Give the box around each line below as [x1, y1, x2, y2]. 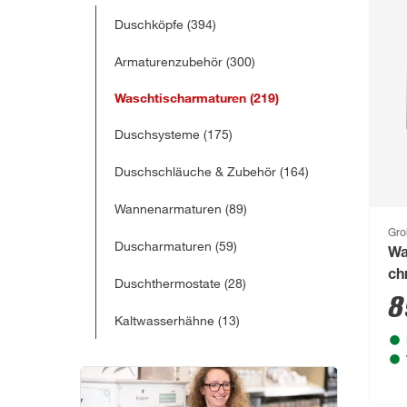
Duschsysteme [114, 126, 200, 143]
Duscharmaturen [114, 238, 212, 254]
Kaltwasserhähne [114, 313, 214, 329]
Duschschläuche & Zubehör [114, 164, 276, 180]
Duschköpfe [114, 16, 184, 33]
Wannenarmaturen [114, 201, 222, 217]
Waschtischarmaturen [114, 90, 246, 106]
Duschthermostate [114, 275, 221, 292]
